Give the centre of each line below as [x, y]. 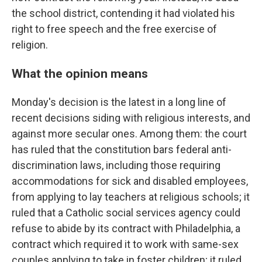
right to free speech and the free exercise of [114, 29]
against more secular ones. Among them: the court [129, 133]
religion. [30, 44]
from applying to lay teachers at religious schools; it [131, 196]
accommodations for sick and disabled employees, [130, 181]
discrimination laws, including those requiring [116, 165]
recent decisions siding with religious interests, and [131, 118]
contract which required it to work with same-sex [125, 244]
